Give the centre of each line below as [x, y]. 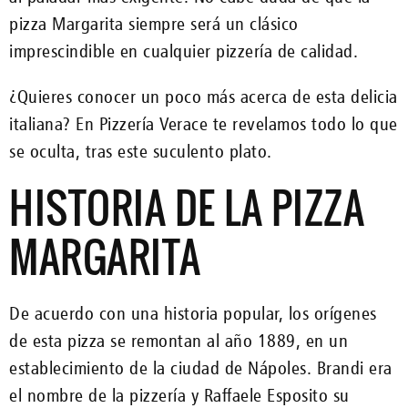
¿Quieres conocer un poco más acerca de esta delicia [204, 96]
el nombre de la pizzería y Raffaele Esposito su [179, 395]
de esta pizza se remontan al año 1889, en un [178, 340]
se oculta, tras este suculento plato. [141, 151]
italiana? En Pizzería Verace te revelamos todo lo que [204, 123]
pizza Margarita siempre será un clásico [154, 23]
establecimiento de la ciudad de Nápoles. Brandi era [201, 367]
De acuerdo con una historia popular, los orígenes [193, 313]
